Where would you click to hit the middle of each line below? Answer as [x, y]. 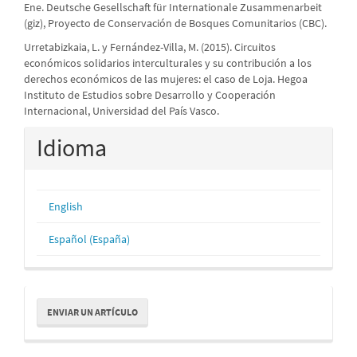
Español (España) [89, 239]
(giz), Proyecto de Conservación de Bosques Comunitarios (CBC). [175, 24]
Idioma [72, 148]
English [66, 207]
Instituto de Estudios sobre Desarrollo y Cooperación [150, 95]
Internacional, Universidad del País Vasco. [122, 111]
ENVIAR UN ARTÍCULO [92, 312]
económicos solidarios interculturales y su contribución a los [168, 63]
